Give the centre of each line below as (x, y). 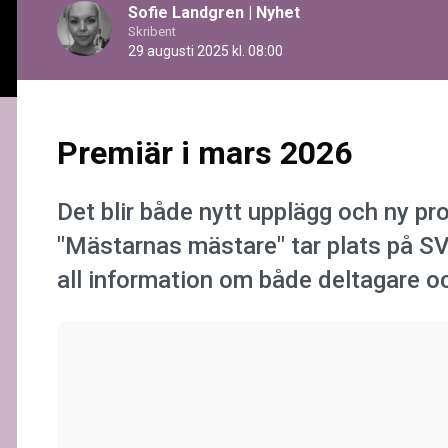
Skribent (152, 31)
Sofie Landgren (186, 12)
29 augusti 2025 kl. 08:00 (205, 50)
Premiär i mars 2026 (204, 152)
